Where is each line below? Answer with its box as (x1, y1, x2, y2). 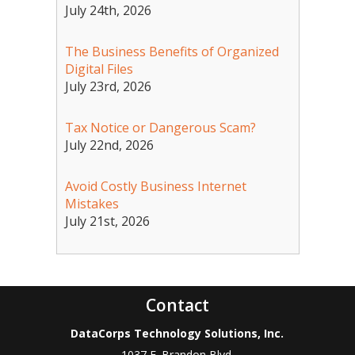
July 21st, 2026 (64, 212, 150, 231)
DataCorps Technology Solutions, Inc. (71, 326, 284, 342)
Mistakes (64, 195, 119, 213)
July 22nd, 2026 (64, 136, 154, 155)
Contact (145, 294, 209, 317)
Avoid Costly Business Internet (64, 177, 246, 196)
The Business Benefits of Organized (64, 43, 279, 61)
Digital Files (64, 60, 133, 78)
